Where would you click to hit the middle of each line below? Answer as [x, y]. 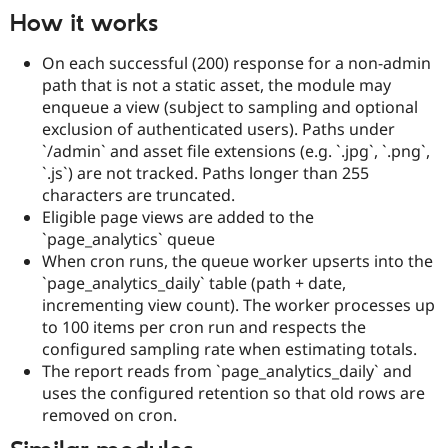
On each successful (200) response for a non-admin [236, 62]
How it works [84, 24]
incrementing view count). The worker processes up [238, 304]
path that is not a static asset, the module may [216, 84]
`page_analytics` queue [128, 238]
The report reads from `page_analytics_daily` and [227, 370]
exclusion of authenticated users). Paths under [218, 128]
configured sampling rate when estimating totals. [229, 348]
